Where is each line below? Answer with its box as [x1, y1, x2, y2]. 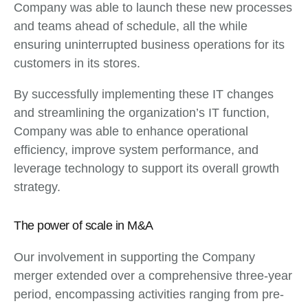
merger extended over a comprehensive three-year [14, 269, 292, 283]
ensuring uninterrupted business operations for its [14, 38, 285, 52]
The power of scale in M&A [14, 219, 153, 233]
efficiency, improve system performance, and [14, 143, 258, 157]
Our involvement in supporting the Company [14, 250, 255, 265]
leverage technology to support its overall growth [14, 162, 279, 176]
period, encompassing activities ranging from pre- [14, 287, 284, 302]
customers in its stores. [14, 56, 140, 71]
